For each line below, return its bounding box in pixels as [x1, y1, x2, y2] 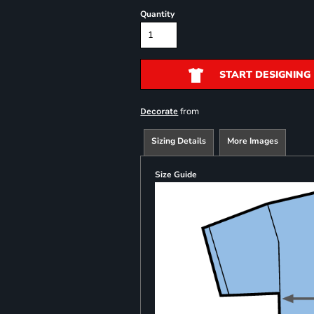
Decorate [140, 106, 179, 116]
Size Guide [155, 169, 198, 180]
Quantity [140, 8, 175, 20]
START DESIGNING [219, 68, 310, 82]
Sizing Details [151, 135, 207, 146]
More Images [227, 135, 279, 146]
